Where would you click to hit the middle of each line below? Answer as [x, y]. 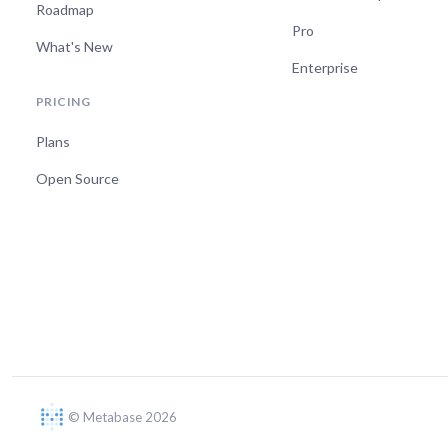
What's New [74, 47]
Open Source [77, 179]
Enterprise [324, 68]
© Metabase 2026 [122, 416]
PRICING [63, 102]
